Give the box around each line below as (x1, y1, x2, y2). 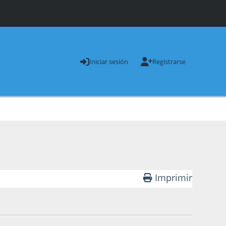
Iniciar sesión (89, 57, 129, 66)
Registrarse (152, 57, 186, 66)
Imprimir (154, 171, 192, 184)
